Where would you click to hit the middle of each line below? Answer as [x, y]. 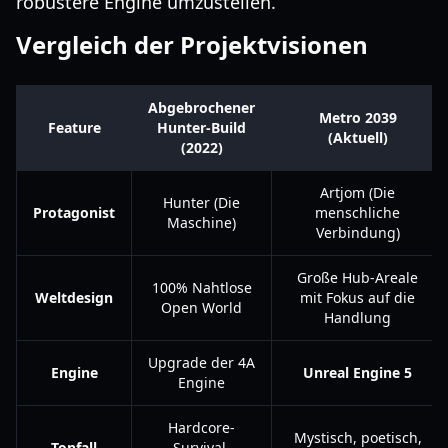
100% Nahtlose [201, 287]
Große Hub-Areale [357, 277]
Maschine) [201, 222]
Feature [74, 127]
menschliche [357, 212]
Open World [201, 307]
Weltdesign [74, 297]
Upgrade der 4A [201, 362]
